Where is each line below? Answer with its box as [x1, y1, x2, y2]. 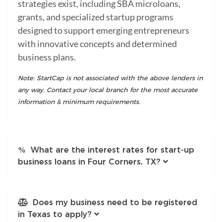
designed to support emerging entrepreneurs [18, 24, 189, 36]
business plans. [18, 51, 76, 62]
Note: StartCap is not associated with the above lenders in [18, 74, 203, 82]
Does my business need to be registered [28, 197, 197, 207]
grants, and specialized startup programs [18, 11, 173, 22]
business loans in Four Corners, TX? [18, 157, 161, 166]
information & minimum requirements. [18, 98, 140, 106]
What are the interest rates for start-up [26, 145, 194, 155]
